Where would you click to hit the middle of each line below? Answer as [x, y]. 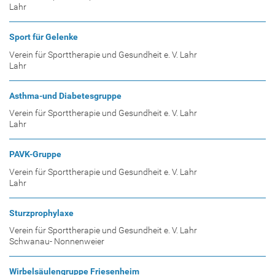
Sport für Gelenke [44, 37]
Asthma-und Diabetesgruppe [65, 95]
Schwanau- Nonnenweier [57, 242]
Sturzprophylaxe [41, 213]
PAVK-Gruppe [35, 154]
